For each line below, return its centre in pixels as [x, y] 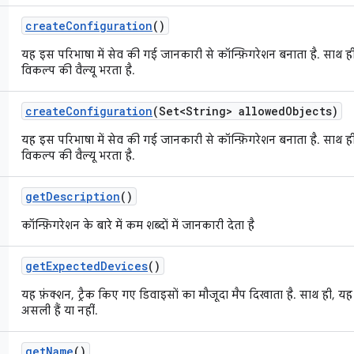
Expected [73, 266]
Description [83, 196]
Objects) [312, 111]
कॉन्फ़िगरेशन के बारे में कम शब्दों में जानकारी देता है [138, 225]
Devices [124, 266]
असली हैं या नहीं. [60, 311]
